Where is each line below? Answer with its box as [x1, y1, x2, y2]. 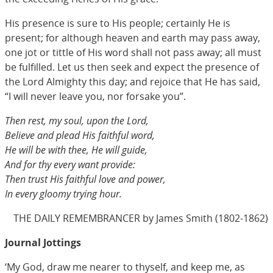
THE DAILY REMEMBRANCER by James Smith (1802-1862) [13, 211, 268, 225]
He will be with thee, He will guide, [5, 143, 147, 157]
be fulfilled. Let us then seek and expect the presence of [5, 60, 259, 74]
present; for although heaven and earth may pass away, [5, 30, 260, 44]
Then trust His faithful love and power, [5, 172, 166, 186]
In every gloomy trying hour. [5, 186, 122, 200]
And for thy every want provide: [5, 157, 135, 171]
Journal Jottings [5, 235, 81, 249]
